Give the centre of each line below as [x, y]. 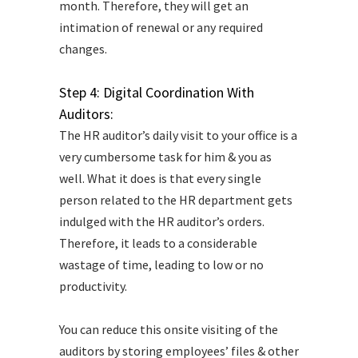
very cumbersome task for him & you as [165, 157]
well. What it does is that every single [160, 179]
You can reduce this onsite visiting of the [169, 330]
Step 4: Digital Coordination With [157, 93]
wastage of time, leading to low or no [161, 265]
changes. [83, 49]
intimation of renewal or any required [161, 28]
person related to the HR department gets [176, 200]
